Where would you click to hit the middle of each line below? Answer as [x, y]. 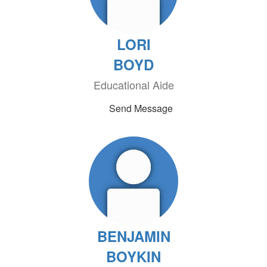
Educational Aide [133, 85]
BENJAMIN [133, 236]
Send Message [141, 108]
